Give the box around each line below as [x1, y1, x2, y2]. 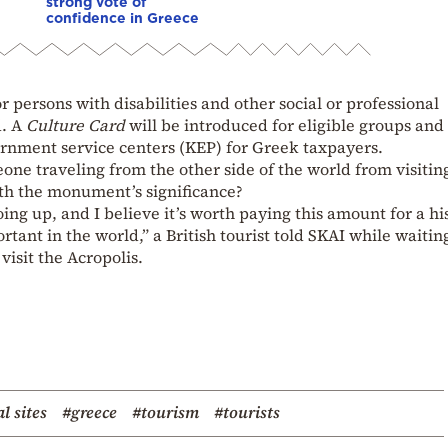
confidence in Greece [46, 9, 199, 25]
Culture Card [26, 113, 125, 136]
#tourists [214, 400, 280, 423]
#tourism [132, 400, 199, 423]
